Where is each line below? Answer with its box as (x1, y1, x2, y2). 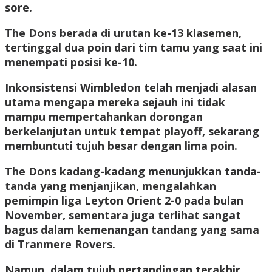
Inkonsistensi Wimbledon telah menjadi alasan (5, 80, 257, 95)
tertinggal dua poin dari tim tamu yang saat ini (5, 40, 262, 55)
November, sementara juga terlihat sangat (5, 208, 241, 223)
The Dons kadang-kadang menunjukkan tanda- (5, 164, 261, 179)
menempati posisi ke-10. (5, 55, 137, 70)
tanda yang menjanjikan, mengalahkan (5, 178, 216, 194)
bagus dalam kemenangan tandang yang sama (5, 222, 259, 237)
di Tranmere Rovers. (5, 237, 115, 252)
